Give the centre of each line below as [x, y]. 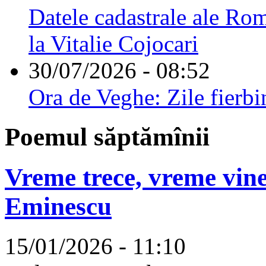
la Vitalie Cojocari [113, 43]
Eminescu [58, 207]
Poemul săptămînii [107, 137]
